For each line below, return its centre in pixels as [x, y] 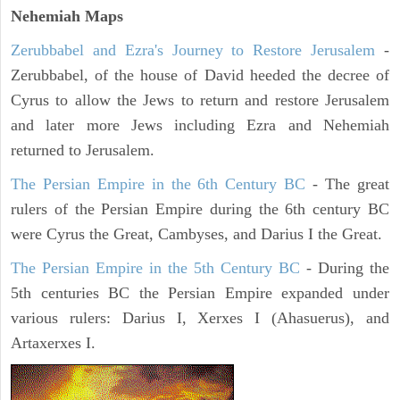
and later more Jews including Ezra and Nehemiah [200, 125]
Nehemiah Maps [67, 17]
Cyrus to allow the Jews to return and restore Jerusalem [200, 100]
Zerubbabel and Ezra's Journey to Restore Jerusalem [193, 50]
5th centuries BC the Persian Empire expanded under [200, 293]
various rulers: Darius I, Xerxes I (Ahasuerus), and [200, 318]
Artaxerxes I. [53, 343]
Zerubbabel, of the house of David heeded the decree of [200, 75]
